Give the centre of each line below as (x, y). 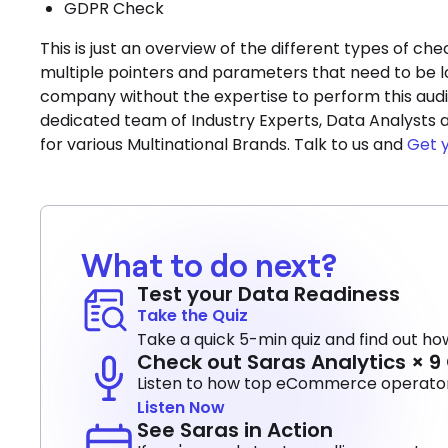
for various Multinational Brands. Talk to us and (223, 144)
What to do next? (209, 264)
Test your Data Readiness (268, 294)
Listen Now (181, 407)
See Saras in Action (235, 430)
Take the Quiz (192, 315)
